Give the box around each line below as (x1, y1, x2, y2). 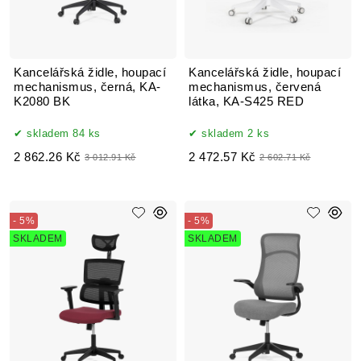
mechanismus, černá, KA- (14, 80, 161, 93)
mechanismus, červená (189, 80, 321, 93)
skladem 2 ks (201, 127, 269, 139)
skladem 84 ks (27, 127, 101, 139)
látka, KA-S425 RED (189, 94, 304, 108)
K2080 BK (14, 94, 71, 108)
